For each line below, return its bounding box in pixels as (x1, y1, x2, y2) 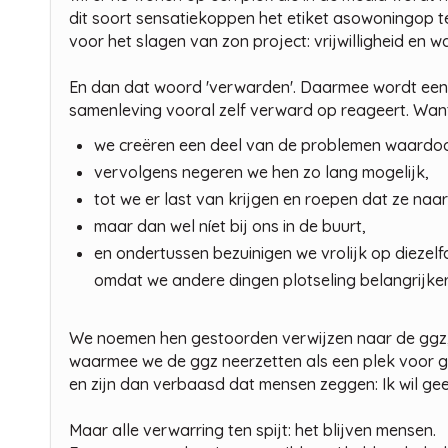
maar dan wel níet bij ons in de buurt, (94, 215, 366, 236)
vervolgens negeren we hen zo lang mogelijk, (94, 161, 429, 182)
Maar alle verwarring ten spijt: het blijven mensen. (69, 419, 436, 440)
